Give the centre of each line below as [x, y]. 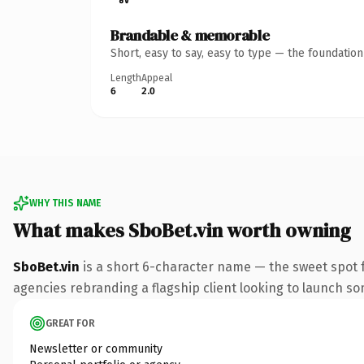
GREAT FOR [70, 323]
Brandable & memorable [190, 35]
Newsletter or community [96, 349]
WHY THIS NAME [65, 203]
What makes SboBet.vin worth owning [182, 230]
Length [126, 78]
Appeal [157, 78]
